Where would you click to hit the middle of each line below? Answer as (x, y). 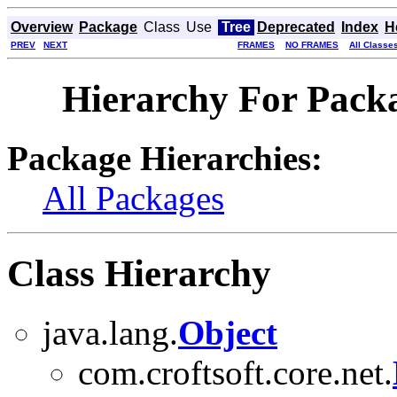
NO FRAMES (312, 45)
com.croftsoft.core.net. (235, 372)
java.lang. (110, 332)
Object (228, 332)
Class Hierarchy (139, 273)
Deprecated (296, 27)
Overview (42, 27)
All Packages (133, 198)
